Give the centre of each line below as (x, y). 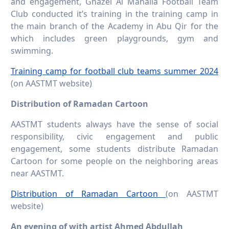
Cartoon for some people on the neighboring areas (114, 161)
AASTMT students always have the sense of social (114, 124)
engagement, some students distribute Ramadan (114, 149)
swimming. (32, 51)
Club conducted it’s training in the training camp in (114, 14)
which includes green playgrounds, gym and (114, 39)
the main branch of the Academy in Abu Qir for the (114, 26)
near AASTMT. (37, 174)
